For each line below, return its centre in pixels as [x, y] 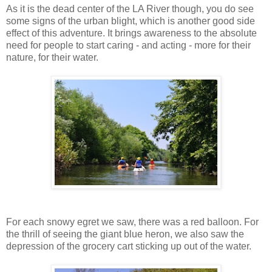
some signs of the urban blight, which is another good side [131, 21]
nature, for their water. [52, 58]
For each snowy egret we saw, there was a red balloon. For [132, 222]
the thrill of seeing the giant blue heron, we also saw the [125, 234]
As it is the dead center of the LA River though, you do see [130, 9]
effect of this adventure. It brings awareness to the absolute [131, 33]
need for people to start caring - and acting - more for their [128, 46]
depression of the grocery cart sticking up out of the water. [129, 246]
